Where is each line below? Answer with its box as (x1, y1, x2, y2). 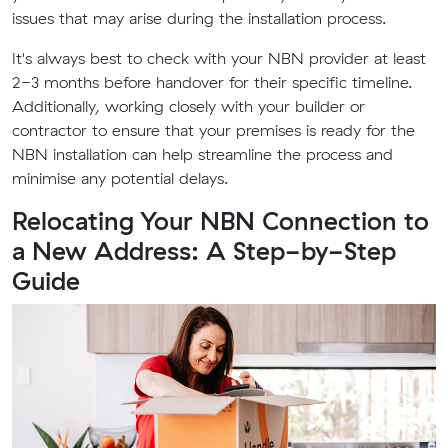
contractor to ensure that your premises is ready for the (12, 120, 415, 140)
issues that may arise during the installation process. (12, 8, 386, 28)
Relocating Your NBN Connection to (12, 205, 429, 236)
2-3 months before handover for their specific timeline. (12, 72, 412, 92)
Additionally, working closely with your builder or (12, 96, 365, 116)
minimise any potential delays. (12, 168, 228, 188)
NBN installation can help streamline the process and (12, 144, 393, 164)
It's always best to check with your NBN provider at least (12, 48, 426, 68)
